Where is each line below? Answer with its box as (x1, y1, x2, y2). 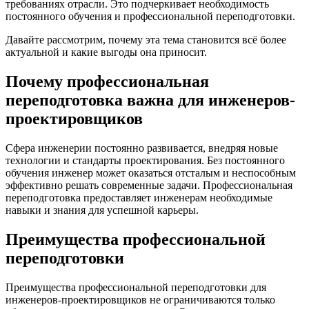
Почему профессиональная (6, 72, 209, 91)
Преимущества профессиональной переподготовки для (6, 281, 266, 293)
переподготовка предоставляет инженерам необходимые (6, 191, 272, 203)
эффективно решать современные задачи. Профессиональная (6, 179, 292, 191)
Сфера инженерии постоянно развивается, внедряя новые (6, 141, 278, 154)
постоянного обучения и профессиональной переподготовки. (6, 10, 295, 23)
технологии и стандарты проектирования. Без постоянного (6, 154, 285, 166)
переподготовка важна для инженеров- (6, 91, 295, 110)
